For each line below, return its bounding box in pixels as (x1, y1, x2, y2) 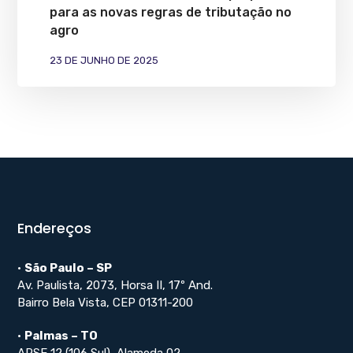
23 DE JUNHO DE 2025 (49, 54, 158, 66)
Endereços (17, 217, 92, 238)
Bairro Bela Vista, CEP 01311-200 (17, 295, 194, 310)
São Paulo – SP (24, 260, 113, 275)
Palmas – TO (24, 328, 98, 343)
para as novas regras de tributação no (49, 4, 292, 20)
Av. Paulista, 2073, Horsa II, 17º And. (17, 277, 214, 292)
